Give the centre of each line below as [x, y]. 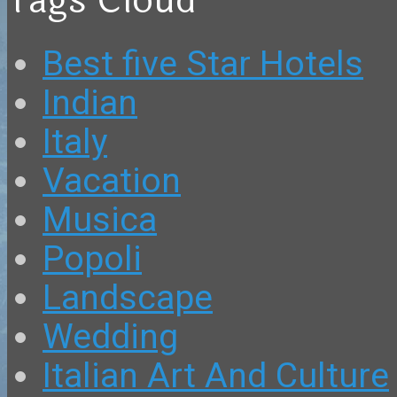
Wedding [110, 337]
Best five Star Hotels [203, 64]
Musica [100, 220]
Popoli [92, 259]
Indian [90, 103]
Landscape [128, 298]
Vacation [112, 181]
